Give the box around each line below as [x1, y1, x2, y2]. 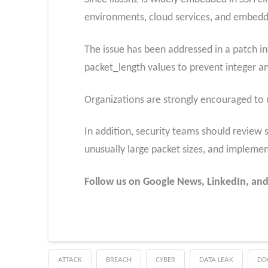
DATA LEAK [199, 255, 233, 264]
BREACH [105, 255, 132, 264]
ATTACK [57, 255, 82, 264]
